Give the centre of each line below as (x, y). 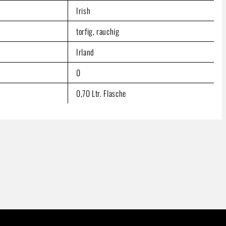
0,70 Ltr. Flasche (101, 93)
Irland (85, 52)
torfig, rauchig (98, 31)
